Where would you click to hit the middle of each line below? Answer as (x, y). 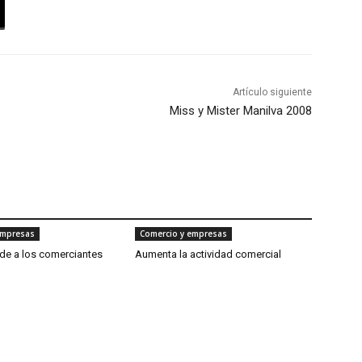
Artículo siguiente (272, 93)
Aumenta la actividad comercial (208, 255)
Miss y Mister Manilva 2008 (240, 111)
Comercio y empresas (184, 234)
